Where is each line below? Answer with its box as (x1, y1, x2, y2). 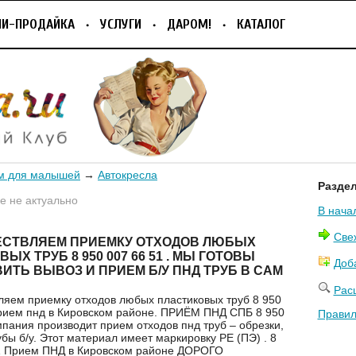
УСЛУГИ (100, 17, 141, 32)
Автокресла (98, 168, 157, 181)
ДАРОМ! (167, 17, 211, 32)
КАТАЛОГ (237, 17, 285, 32)
